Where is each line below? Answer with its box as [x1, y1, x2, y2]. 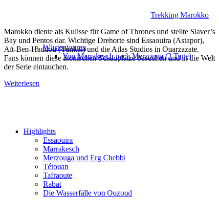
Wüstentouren [43, 43, 86, 51]
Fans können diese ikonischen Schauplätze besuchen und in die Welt [4, 53, 215, 62]
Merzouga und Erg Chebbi [43, 153, 126, 162]
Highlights [23, 127, 56, 135]
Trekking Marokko [151, 10, 209, 19]
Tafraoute [43, 171, 72, 179]
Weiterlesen [4, 79, 40, 88]
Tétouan [43, 162, 68, 171]
